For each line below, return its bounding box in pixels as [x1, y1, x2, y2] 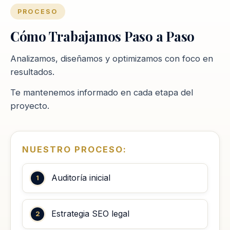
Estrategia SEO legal [51, 208, 129, 219]
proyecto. [10, 100, 49, 111]
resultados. [10, 66, 54, 77]
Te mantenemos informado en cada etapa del [10, 87, 193, 98]
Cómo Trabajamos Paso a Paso [10, 27, 195, 45]
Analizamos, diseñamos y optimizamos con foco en [10, 53, 213, 64]
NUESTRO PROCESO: [22, 144, 127, 155]
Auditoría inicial [51, 172, 110, 183]
